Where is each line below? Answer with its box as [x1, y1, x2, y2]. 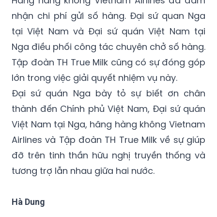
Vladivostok [19, 201, 55, 209]
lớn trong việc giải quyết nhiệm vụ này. [12, 46, 177, 59]
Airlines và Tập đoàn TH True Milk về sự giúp [12, 108, 205, 121]
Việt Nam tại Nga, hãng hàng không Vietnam [12, 93, 205, 105]
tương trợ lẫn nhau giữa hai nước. [12, 139, 155, 152]
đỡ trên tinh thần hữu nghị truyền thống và [12, 124, 205, 136]
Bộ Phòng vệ [74, 201, 112, 209]
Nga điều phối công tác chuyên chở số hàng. [12, 15, 205, 28]
